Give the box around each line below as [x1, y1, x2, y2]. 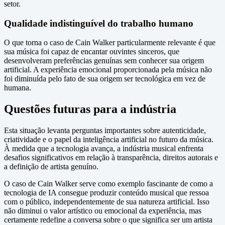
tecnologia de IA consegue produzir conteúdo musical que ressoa [4, 188, 209, 197]
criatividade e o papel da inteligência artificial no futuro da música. [4, 135, 213, 144]
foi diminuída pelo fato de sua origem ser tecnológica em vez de [4, 74, 205, 83]
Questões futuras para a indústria [4, 102, 176, 116]
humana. [4, 83, 31, 92]
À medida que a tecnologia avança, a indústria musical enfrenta [4, 144, 203, 153]
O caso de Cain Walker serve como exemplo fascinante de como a [4, 179, 213, 188]
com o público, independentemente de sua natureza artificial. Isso [4, 197, 209, 206]
